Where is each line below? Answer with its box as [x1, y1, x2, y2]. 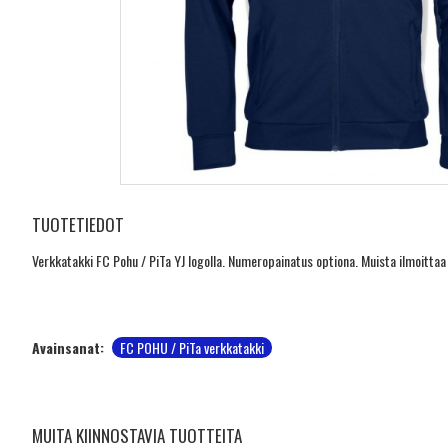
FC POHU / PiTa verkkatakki [120, 337, 264, 358]
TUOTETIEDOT [32, 212, 124, 237]
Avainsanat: [32, 337, 104, 358]
